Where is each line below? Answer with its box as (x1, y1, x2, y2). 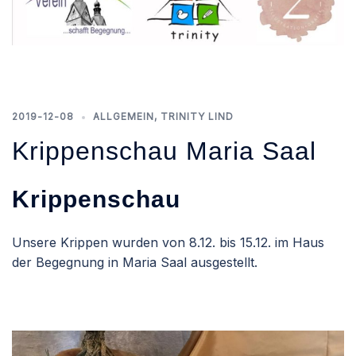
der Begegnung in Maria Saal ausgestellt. (12, 254, 257, 271)
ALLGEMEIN (93, 110, 154, 123)
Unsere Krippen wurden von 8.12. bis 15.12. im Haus (12, 234, 324, 251)
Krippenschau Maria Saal (12, 137, 316, 166)
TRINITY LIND (161, 110, 234, 123)
